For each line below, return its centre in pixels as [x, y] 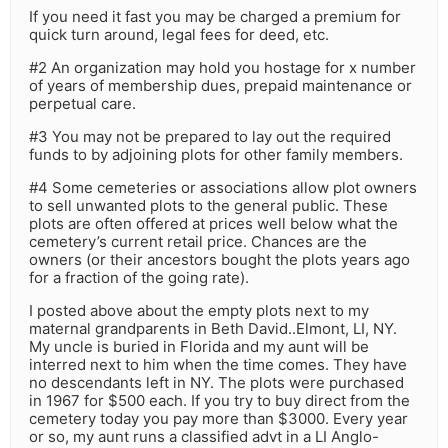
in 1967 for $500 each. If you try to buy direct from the [219, 401]
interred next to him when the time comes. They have [218, 365]
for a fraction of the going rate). [139, 278]
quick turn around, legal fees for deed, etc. [179, 35]
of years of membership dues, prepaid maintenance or [220, 86]
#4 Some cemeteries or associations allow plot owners [223, 188]
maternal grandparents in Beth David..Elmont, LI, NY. [213, 329]
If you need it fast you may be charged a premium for [215, 17]
